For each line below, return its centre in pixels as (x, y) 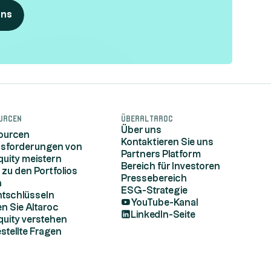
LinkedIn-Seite (163, 215)
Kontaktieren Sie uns (168, 142)
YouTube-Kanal (165, 203)
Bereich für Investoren (171, 167)
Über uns (142, 130)
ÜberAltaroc (147, 117)
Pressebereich (154, 179)
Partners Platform (161, 155)
